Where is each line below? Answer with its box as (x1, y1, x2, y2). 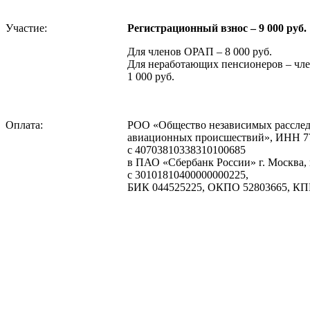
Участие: (6, 21, 47, 34)
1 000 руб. (127, 70, 174, 82)
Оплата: (6, 118, 43, 131)
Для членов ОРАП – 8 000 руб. (127, 45, 272, 57)
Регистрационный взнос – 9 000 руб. (127, 21, 307, 34)
